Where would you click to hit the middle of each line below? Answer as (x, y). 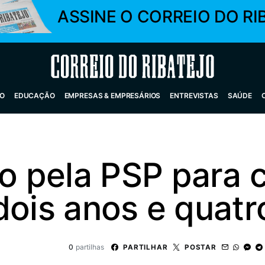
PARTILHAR (145, 247)
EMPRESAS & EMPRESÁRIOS (112, 96)
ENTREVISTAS (194, 96)
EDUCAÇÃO (34, 96)
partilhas (90, 247)
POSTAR (200, 247)
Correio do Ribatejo (104, 66)
